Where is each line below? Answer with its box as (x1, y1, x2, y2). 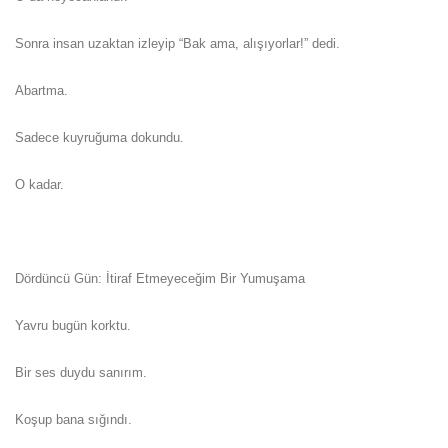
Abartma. (15, 82, 68, 98)
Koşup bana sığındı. (15, 411, 132, 427)
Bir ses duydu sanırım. (15, 364, 147, 380)
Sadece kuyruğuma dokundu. (15, 129, 184, 145)
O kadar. (15, 176, 64, 192)
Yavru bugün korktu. (15, 317, 131, 333)
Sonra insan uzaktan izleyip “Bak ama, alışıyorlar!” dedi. (15, 35, 340, 51)
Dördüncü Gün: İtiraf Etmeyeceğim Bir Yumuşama (15, 270, 305, 286)
